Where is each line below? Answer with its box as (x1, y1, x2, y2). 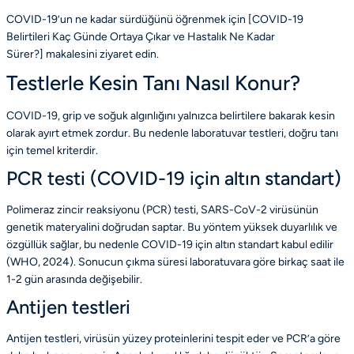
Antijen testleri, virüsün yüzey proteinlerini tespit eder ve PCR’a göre (6, 332, 341, 346)
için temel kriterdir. (6, 144, 98, 158)
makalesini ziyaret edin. (46, 47, 159, 62)
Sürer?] (6, 47, 46, 62)
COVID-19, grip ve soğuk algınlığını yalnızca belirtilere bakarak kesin (6, 109, 335, 123)
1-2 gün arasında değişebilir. (6, 273, 142, 287)
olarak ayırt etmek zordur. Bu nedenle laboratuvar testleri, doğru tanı (6, 126, 338, 141)
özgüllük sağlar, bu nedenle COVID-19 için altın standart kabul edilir (6, 238, 333, 252)
